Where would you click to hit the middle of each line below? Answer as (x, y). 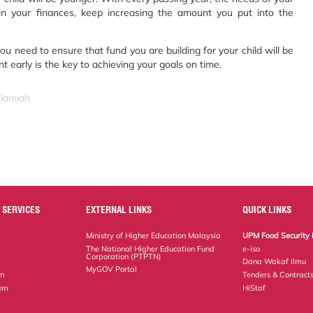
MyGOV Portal (112, 269)
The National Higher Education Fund (151, 248)
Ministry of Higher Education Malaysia (154, 235)
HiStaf (254, 288)
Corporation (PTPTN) (124, 256)
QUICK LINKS (267, 209)
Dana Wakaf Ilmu (275, 262)
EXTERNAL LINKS (119, 209)
